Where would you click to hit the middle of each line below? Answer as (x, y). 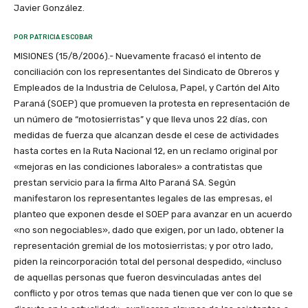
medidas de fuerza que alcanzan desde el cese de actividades (146, 135)
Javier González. (49, 8)
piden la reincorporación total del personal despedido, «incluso (148, 262)
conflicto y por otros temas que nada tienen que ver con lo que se (153, 294)
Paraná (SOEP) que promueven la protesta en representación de (152, 104)
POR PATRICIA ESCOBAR (53, 37)
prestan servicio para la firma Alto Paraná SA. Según (125, 183)
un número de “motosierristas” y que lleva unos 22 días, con (141, 120)
